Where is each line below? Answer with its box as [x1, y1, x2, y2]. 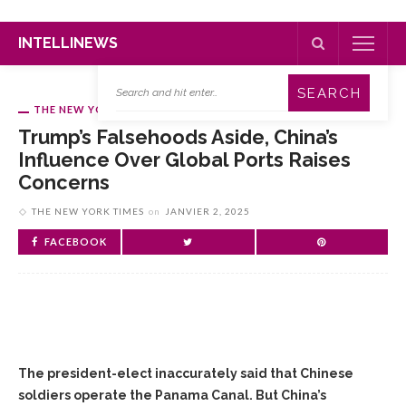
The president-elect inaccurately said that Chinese [18, 366, 353, 381]
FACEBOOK [44, 236, 107, 247]
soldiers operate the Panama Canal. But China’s [18, 388, 326, 402]
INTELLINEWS [18, 34, 118, 52]
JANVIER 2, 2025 [165, 206, 250, 217]
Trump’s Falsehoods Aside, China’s [18, 126, 338, 149]
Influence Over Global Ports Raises [18, 149, 351, 171]
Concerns [18, 171, 110, 194]
